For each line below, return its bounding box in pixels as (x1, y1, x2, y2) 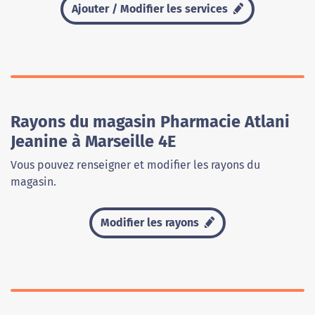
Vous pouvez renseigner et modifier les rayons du (11, 158, 260, 172)
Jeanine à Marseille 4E (11, 131, 176, 152)
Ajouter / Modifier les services (71, 2, 231, 16)
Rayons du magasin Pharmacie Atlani (11, 112, 290, 132)
